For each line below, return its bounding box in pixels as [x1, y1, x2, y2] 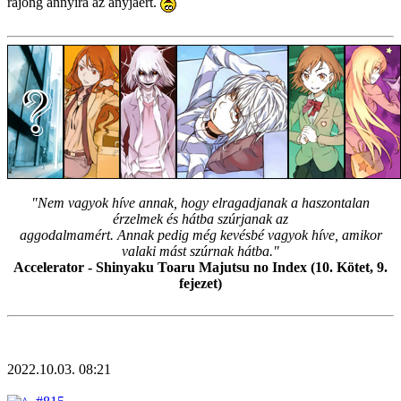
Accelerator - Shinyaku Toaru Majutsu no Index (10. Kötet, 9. [13, 259, 388, 275]
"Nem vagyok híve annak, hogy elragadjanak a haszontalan [31, 194, 370, 210]
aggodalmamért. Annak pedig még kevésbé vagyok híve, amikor [19, 226, 382, 243]
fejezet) [179, 275, 222, 291]
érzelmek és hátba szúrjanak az [113, 210, 288, 226]
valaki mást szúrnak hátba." [122, 243, 279, 259]
